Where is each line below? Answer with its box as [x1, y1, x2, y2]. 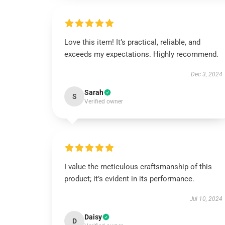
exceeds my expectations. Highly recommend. [64, 50, 220, 59]
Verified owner [84, 98, 123, 105]
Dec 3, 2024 [190, 71, 222, 78]
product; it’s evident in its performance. [64, 174, 194, 183]
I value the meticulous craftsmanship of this [64, 162, 212, 171]
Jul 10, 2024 [189, 195, 222, 202]
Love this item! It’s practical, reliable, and [64, 38, 200, 47]
